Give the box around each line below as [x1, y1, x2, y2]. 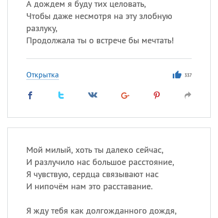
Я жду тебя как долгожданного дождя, [26, 205, 177, 216]
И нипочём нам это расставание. [26, 181, 153, 192]
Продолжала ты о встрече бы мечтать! [26, 35, 174, 46]
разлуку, [26, 22, 57, 34]
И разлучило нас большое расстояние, [26, 156, 174, 167]
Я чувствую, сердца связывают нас [26, 168, 159, 180]
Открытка [26, 70, 59, 79]
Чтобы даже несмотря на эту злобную [26, 10, 172, 21]
